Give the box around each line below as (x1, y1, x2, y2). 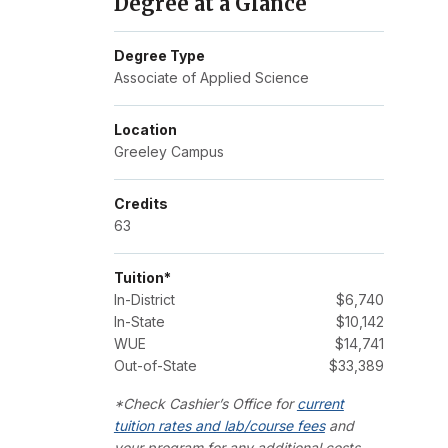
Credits (113, 195, 168, 213)
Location (113, 121, 177, 139)
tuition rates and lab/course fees (113, 417, 325, 435)
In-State (113, 313, 165, 331)
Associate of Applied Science (113, 69, 309, 87)
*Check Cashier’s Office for (113, 395, 297, 413)
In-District (113, 291, 175, 309)
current (296, 395, 344, 413)
